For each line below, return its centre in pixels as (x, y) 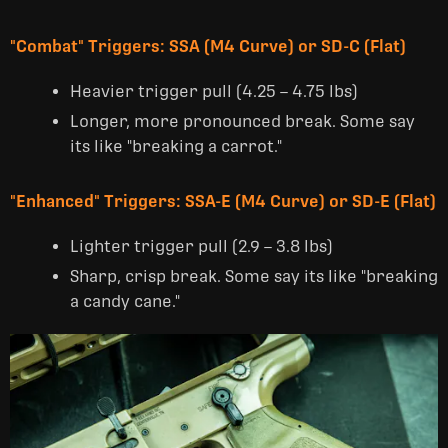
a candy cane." (125, 301)
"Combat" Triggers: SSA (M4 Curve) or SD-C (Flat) (208, 46)
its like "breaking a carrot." (176, 146)
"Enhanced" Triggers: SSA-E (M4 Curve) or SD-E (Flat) (223, 201)
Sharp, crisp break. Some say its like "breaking (254, 276)
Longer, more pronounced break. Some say (242, 121)
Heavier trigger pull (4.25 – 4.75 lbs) (214, 91)
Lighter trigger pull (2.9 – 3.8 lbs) (201, 246)
